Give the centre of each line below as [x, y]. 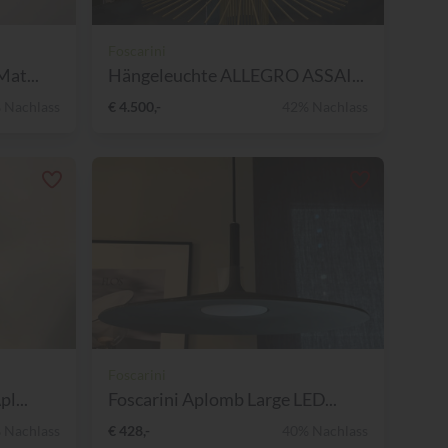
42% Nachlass [325, 106]
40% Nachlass [325, 430]
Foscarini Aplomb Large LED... [222, 398]
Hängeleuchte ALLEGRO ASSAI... [236, 74]
